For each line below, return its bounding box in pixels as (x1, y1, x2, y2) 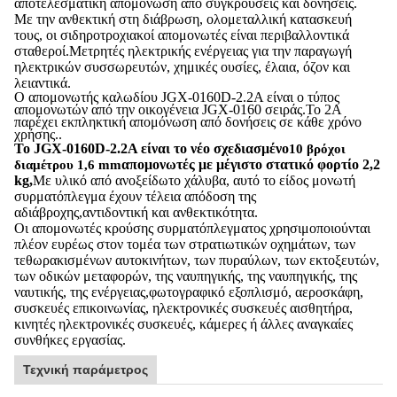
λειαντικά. (14, 75, 71, 90)
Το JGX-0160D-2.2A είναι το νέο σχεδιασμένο (14, 141, 289, 156)
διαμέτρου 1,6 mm (14, 158, 121, 172)
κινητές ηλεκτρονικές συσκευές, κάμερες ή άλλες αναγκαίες (14, 316, 353, 331)
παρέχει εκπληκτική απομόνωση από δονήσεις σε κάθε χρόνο (14, 114, 362, 129)
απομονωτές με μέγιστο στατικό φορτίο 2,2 (121, 157, 380, 172)
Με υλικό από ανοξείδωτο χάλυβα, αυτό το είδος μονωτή (33, 173, 355, 188)
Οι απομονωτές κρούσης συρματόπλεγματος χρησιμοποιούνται (14, 221, 370, 236)
